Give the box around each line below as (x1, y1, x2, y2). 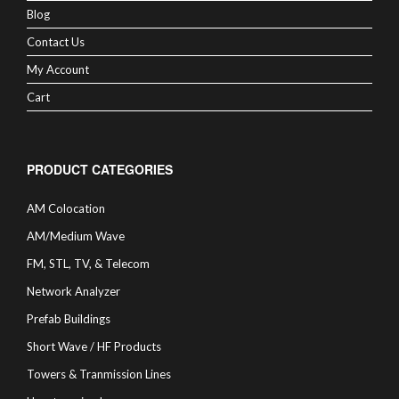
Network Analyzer (27, 284, 120, 299)
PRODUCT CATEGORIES (27, 160, 173, 179)
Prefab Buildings (27, 312, 110, 327)
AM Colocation (27, 201, 105, 216)
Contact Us (27, 35, 85, 50)
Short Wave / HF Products (27, 339, 161, 354)
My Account (27, 62, 89, 77)
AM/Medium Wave (27, 229, 125, 244)
